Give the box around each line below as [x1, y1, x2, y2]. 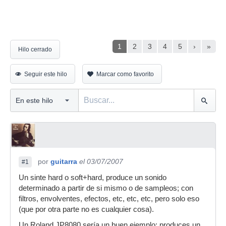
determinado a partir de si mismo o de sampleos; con [19, 184, 193, 192]
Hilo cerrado [18, 46, 52, 53]
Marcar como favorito [96, 71, 154, 78]
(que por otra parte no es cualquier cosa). [19, 205, 154, 213]
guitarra [50, 157, 77, 165]
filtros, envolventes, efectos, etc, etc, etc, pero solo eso [19, 195, 199, 203]
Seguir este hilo [24, 71, 67, 78]
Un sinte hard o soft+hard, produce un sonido [19, 174, 166, 182]
